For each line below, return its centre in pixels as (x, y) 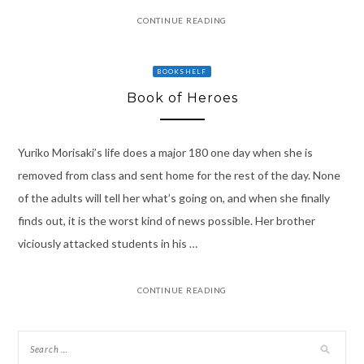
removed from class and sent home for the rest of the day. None (179, 175)
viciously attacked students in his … (107, 243)
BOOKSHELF (182, 72)
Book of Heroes (182, 98)
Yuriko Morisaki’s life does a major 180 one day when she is (165, 152)
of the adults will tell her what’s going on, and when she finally (173, 197)
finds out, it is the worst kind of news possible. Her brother (166, 220)
